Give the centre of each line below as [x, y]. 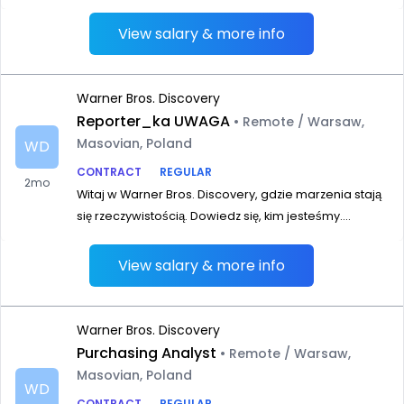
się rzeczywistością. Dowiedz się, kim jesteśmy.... [214, 216]
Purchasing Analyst [147, 353]
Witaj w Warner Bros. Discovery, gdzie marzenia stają [229, 194]
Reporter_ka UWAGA [153, 121]
